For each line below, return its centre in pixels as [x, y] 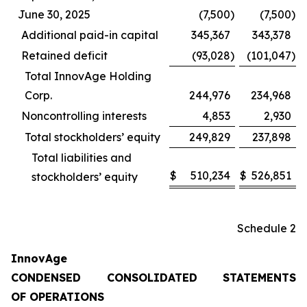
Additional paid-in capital [90, 35]
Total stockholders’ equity [93, 137]
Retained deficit [64, 56]
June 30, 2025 [54, 14]
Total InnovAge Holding [88, 76]
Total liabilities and [82, 158]
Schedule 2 [267, 228]
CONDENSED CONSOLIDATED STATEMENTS [153, 278]
